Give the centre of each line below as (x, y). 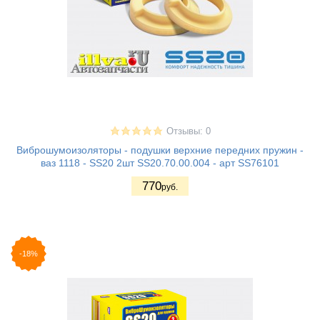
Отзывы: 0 (188, 132)
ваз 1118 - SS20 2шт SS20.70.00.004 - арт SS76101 (160, 163)
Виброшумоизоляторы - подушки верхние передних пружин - (160, 150)
